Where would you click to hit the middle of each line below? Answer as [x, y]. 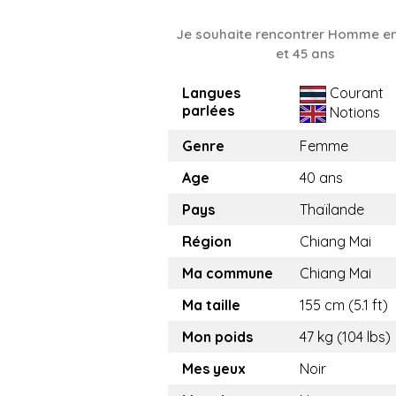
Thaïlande [332, 210]
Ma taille [211, 305]
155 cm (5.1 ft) [344, 305]
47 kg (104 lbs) [345, 337]
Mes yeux [214, 369]
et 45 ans [305, 54]
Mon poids [217, 337]
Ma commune [228, 274]
